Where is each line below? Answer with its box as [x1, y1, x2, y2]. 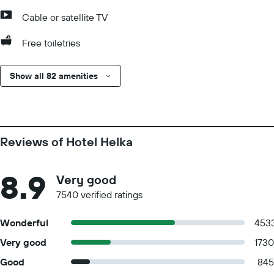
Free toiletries [22, 37, 80, 49]
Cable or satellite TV [22, 11, 108, 23]
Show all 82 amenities [10, 70, 98, 81]
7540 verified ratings [56, 188, 143, 201]
